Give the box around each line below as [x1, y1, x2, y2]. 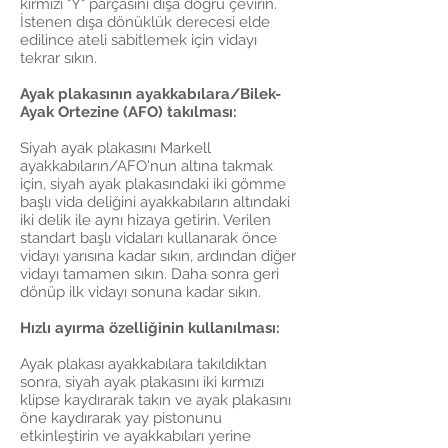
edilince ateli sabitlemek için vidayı [20, 31, 257, 49]
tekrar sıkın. [20, 49, 97, 67]
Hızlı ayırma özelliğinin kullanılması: [20, 319, 280, 337]
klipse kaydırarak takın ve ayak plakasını [20, 391, 291, 409]
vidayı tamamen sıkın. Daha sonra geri [20, 265, 279, 283]
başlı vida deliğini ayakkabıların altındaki [20, 193, 290, 211]
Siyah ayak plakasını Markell [20, 139, 211, 157]
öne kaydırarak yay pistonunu [20, 409, 222, 427]
